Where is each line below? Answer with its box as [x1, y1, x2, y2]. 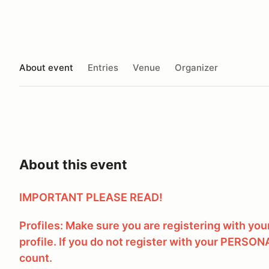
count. [19, 252, 52, 264]
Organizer [175, 61, 218, 73]
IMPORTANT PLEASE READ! [19, 191, 163, 204]
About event [19, 61, 73, 73]
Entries [88, 61, 118, 73]
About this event [19, 157, 127, 172]
